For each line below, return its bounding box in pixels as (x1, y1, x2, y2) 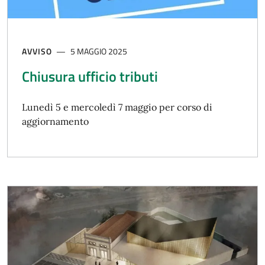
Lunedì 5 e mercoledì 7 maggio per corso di (22, 101, 212, 114)
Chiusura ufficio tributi (22, 66, 158, 88)
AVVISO (22, 45, 52, 58)
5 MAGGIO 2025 (70, 45, 128, 58)
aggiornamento (22, 115, 89, 128)
